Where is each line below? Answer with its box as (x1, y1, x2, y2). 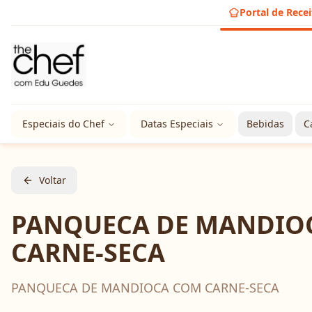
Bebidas (247, 117, 284, 130)
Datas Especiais (141, 117, 213, 130)
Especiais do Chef (22, 117, 104, 130)
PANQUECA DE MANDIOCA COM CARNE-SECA (11, 279, 279, 296)
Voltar (39, 173, 66, 187)
